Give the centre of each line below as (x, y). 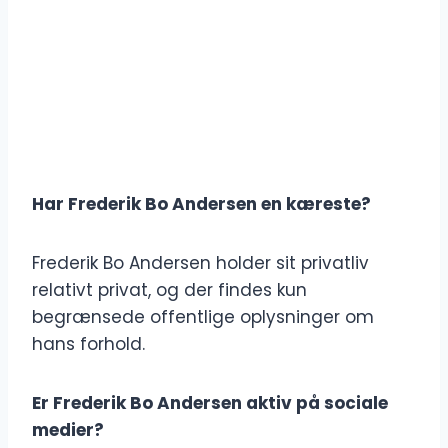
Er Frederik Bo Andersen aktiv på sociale (210, 403)
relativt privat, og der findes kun (169, 290)
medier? (68, 430)
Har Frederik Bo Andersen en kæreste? (201, 204)
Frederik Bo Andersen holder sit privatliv (200, 263)
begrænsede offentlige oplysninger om (203, 317)
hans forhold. (88, 344)
